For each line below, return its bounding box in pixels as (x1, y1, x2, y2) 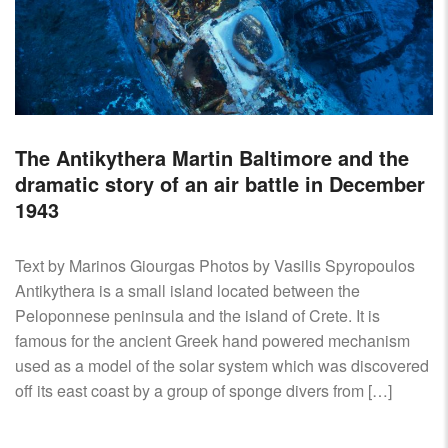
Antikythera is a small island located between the (15, 278, 360, 302)
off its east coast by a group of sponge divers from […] (15, 378, 392, 402)
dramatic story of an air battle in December (15, 168, 425, 198)
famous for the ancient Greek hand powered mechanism (15, 328, 410, 352)
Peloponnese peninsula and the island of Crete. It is (15, 303, 380, 327)
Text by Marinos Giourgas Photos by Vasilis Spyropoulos (15, 253, 423, 277)
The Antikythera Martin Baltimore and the (15, 142, 409, 172)
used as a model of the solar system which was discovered (15, 353, 429, 377)
